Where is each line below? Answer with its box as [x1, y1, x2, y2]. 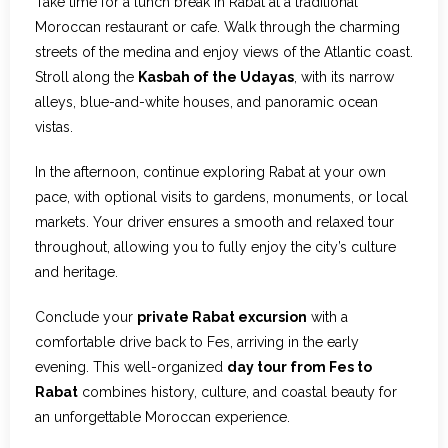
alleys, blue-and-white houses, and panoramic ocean [35, 94, 378, 111]
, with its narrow [294, 69, 394, 86]
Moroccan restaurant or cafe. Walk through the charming [35, 19, 400, 36]
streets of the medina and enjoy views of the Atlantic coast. [35, 44, 413, 61]
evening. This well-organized [35, 359, 227, 376]
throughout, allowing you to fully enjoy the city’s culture [35, 239, 396, 256]
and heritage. [35, 264, 118, 281]
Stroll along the [35, 69, 138, 86]
